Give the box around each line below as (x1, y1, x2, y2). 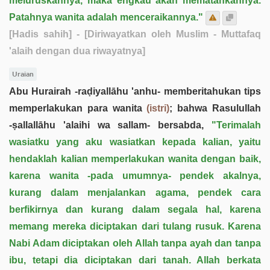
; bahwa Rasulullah (169, 102, 262, 113)
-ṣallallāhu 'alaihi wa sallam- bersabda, (9, 119, 212, 130)
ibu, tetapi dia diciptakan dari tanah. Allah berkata (9, 254, 261, 265)
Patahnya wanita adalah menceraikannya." (9, 12, 203, 22)
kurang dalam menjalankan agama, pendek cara (9, 187, 261, 198)
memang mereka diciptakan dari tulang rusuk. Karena (9, 221, 261, 231)
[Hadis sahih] (9, 29, 72, 39)
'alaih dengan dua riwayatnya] (9, 46, 145, 56)
